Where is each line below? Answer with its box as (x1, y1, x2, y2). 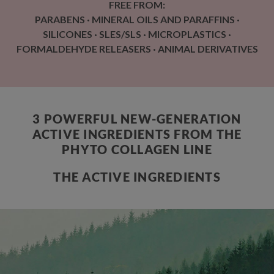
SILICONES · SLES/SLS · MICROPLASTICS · (43, 28, 231, 40)
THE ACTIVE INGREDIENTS (53, 169, 221, 184)
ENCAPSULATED (72, 250, 202, 268)
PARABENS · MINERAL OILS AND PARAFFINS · (34, 13, 240, 25)
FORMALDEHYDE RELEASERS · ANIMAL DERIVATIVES (16, 42, 258, 54)
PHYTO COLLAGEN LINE (62, 141, 212, 157)
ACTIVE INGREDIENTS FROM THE (32, 126, 242, 141)
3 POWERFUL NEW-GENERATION (32, 111, 242, 126)
